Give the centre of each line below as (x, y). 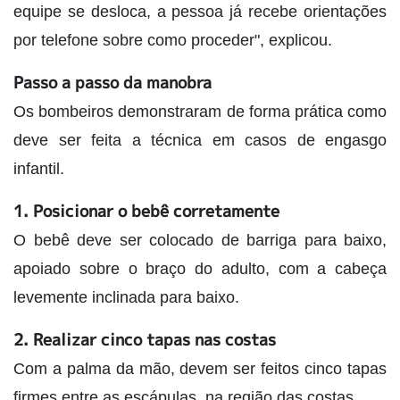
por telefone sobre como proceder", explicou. (173, 41)
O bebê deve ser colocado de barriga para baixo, (200, 241)
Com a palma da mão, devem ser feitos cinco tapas (200, 369)
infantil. (39, 169)
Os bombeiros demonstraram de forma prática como (200, 112)
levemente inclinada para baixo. (126, 298)
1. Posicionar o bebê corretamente (146, 212)
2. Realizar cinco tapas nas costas (145, 340)
